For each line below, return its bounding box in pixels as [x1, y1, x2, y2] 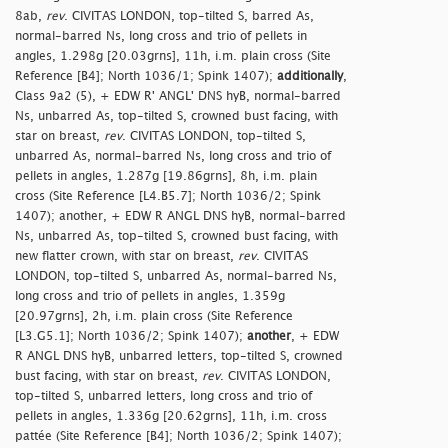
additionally [277, 71, 343, 83]
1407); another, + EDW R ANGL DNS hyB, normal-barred [15, 211, 346, 223]
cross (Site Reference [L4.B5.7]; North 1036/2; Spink [15, 191, 321, 203]
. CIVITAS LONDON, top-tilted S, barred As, [64, 11, 314, 23]
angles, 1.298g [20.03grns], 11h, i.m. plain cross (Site [15, 51, 331, 63]
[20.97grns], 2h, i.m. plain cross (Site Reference [15, 311, 293, 323]
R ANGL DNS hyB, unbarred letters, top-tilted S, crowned [15, 351, 343, 363]
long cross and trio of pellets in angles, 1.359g [15, 291, 285, 303]
